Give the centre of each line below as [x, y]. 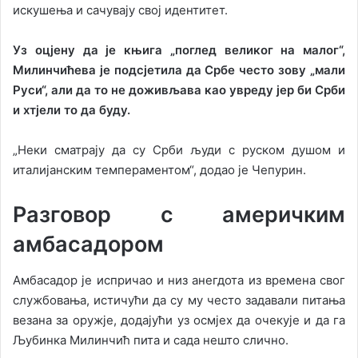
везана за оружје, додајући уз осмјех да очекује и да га [179, 320]
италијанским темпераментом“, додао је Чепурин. [159, 170]
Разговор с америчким [179, 215]
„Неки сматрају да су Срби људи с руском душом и [179, 150]
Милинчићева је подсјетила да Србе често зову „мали [179, 70]
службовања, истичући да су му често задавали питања [179, 300]
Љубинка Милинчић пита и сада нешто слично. [151, 340]
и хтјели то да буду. [72, 110]
